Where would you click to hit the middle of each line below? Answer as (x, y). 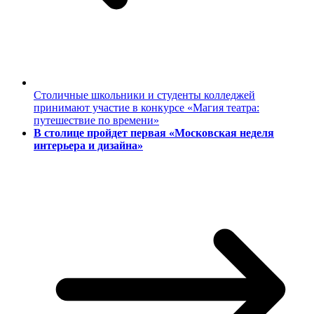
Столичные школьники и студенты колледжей (144, 95)
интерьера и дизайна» (88, 146)
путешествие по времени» (96, 121)
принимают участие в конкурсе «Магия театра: (146, 108)
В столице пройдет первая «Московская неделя (154, 133)
